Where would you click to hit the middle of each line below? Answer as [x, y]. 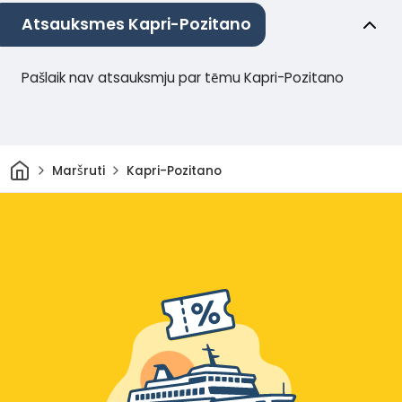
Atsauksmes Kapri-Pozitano [136, 25]
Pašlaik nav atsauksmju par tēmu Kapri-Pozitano [183, 78]
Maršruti [78, 170]
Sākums [54, 165]
